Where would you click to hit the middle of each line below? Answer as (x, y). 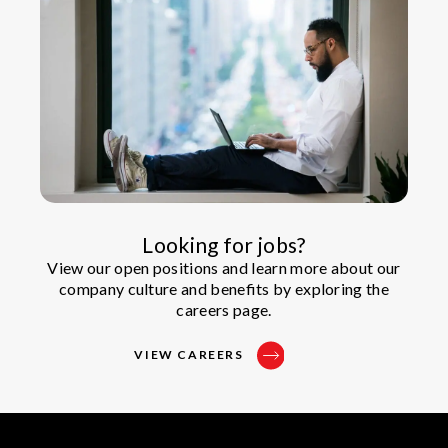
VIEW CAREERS (189, 355)
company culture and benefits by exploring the (224, 289)
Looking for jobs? (224, 245)
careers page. (224, 310)
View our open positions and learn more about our (224, 268)
